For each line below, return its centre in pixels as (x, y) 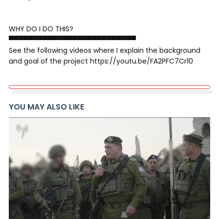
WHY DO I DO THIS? (41, 29)
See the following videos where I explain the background (105, 50)
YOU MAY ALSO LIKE (46, 107)
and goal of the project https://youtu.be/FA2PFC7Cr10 (101, 61)
